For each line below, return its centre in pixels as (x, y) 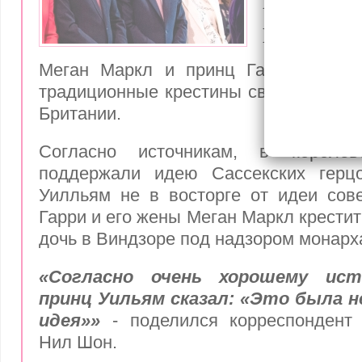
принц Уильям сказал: (137, 299)
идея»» (69, 320)
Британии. (80, 114)
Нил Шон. (78, 342)
